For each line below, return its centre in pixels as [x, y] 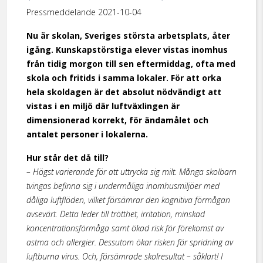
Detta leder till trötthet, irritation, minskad [132, 214]
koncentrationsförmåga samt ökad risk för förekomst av [125, 228]
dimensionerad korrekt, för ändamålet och [117, 120]
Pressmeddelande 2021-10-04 [84, 12]
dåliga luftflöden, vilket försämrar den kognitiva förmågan [128, 200]
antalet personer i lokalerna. [87, 134]
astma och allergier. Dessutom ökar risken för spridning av [130, 242]
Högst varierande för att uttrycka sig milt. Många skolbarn [135, 172]
